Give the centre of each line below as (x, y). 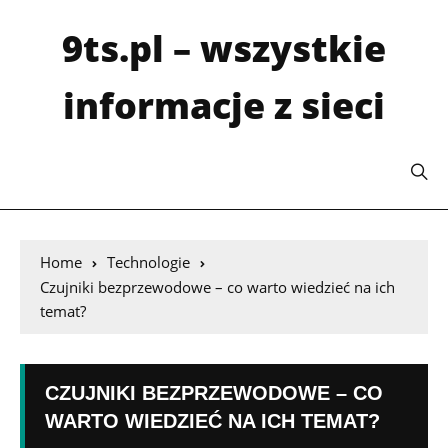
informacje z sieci (224, 105)
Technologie (148, 262)
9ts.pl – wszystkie (224, 48)
